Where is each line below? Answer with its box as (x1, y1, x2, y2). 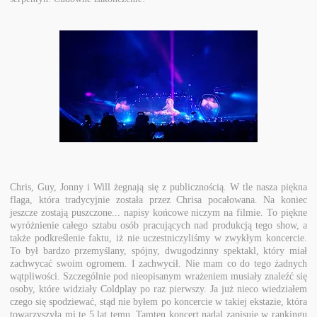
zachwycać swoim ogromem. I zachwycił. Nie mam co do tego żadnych (10, 258, 307, 269)
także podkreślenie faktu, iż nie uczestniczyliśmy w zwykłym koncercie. (10, 232, 307, 243)
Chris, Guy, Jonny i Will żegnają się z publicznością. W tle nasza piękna (10, 181, 307, 192)
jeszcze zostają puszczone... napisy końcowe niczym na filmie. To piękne (10, 207, 307, 218)
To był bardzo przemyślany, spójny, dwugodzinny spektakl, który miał (10, 245, 307, 256)
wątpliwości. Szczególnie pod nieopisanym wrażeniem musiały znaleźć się (10, 270, 307, 282)
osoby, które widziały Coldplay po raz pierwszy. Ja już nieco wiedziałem (10, 283, 307, 294)
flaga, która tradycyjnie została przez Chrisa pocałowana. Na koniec (10, 194, 307, 205)
